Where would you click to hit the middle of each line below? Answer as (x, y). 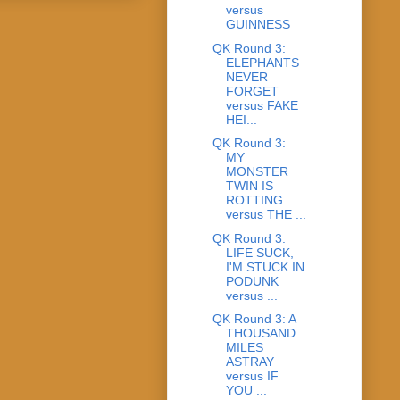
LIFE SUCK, (259, 252)
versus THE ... (266, 215)
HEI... (241, 119)
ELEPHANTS (262, 62)
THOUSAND (260, 333)
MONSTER (257, 172)
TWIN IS (249, 186)
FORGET (252, 91)
